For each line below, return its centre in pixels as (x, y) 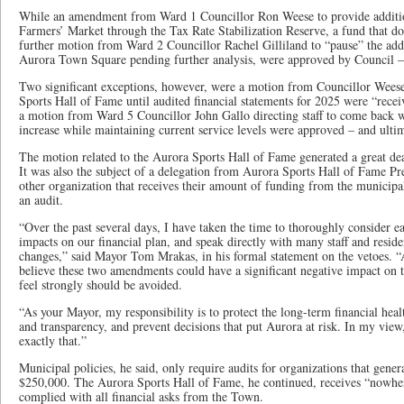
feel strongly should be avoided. (101, 285)
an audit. (41, 200)
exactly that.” (53, 340)
